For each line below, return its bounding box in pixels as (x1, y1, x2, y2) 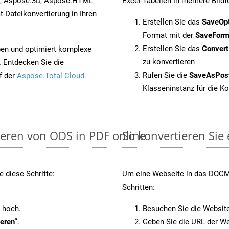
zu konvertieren (143, 57, 195, 66)
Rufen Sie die (143, 70, 189, 80)
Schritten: (122, 182, 155, 192)
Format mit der (143, 30, 195, 40)
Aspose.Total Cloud (17, 71, 84, 80)
